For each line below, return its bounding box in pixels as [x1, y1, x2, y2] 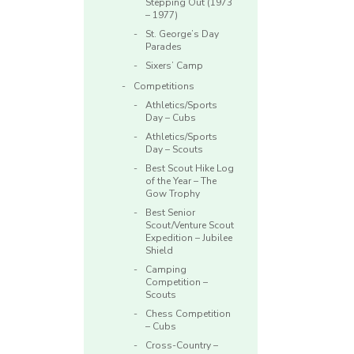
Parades [145, 40, 182, 54]
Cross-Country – [145, 339, 218, 352]
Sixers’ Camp [145, 59, 203, 73]
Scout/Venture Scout [145, 219, 234, 232]
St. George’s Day [145, 28, 219, 41]
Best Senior [145, 206, 195, 220]
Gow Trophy [145, 187, 200, 201]
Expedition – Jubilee [145, 232, 232, 245]
